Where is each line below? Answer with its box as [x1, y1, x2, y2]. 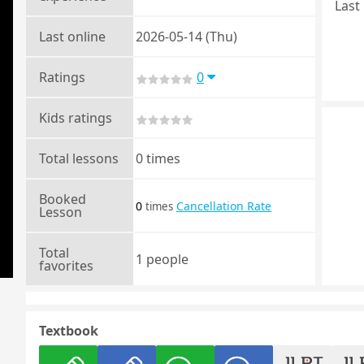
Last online [39, 28, 106, 45]
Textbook [39, 322, 98, 340]
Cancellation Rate [176, 198, 271, 214]
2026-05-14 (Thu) [136, 28, 237, 45]
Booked [39, 190, 86, 208]
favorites [39, 257, 93, 275]
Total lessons [39, 149, 119, 167]
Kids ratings [39, 109, 112, 127]
